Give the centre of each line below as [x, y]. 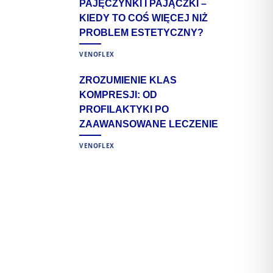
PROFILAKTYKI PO [124, 109]
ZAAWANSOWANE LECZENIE [149, 124]
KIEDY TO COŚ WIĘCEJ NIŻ [144, 18]
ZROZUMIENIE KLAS [128, 80]
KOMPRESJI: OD [118, 94]
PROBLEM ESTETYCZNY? [141, 32]
